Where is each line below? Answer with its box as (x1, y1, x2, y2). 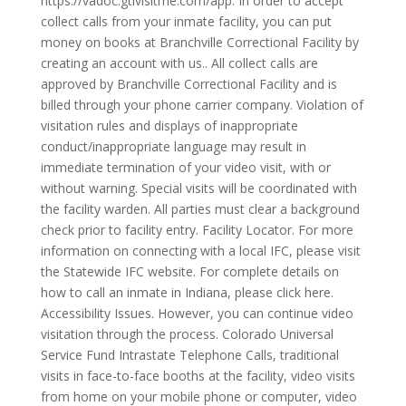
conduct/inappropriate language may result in (40, 138, 306, 155)
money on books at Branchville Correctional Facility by (40, 34, 359, 51)
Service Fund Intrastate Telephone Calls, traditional (40, 346, 339, 363)
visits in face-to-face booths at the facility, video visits (40, 367, 355, 384)
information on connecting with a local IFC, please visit (40, 242, 361, 259)
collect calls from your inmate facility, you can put (40, 13, 332, 30)
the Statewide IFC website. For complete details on (40, 263, 339, 280)
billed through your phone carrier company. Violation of (40, 96, 363, 113)
